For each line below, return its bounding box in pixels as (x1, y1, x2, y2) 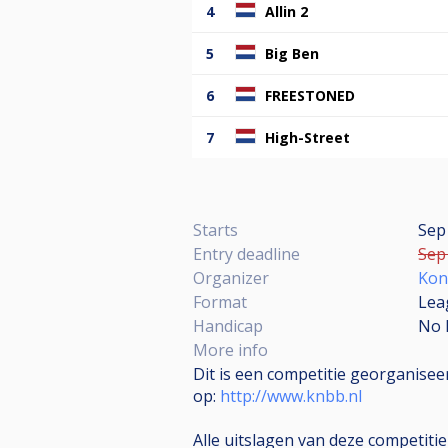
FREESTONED (265, 85, 355, 105)
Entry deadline (193, 242, 300, 265)
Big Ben (265, 43, 319, 63)
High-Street (265, 127, 350, 147)
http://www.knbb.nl (220, 384, 362, 407)
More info (193, 338, 268, 361)
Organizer (193, 266, 269, 289)
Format (193, 290, 247, 313)
